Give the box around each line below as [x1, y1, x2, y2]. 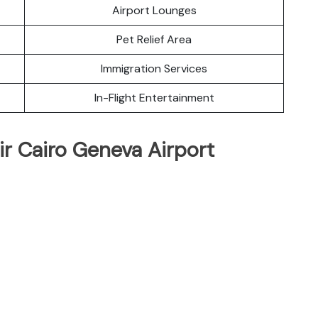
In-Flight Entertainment [94, 89, 214, 105]
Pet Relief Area [116, 31, 192, 47]
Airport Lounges [111, 2, 197, 18]
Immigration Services [101, 60, 207, 76]
